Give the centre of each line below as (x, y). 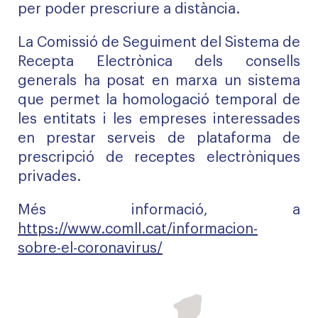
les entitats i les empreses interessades (159, 119)
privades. (49, 177)
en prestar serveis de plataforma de (159, 138)
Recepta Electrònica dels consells (159, 62)
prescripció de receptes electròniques (159, 158)
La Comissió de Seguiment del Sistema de (159, 43)
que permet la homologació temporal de (159, 100)
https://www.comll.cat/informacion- (138, 229)
